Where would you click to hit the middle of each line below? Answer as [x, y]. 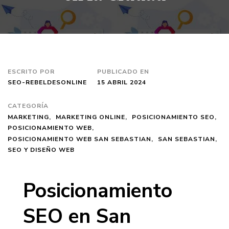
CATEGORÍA [28, 106]
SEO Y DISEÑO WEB [41, 150]
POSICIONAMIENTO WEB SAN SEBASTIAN [79, 139]
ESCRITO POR [31, 72]
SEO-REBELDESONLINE [47, 82]
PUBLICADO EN [123, 72]
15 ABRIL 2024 [122, 82]
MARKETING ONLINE [90, 117]
